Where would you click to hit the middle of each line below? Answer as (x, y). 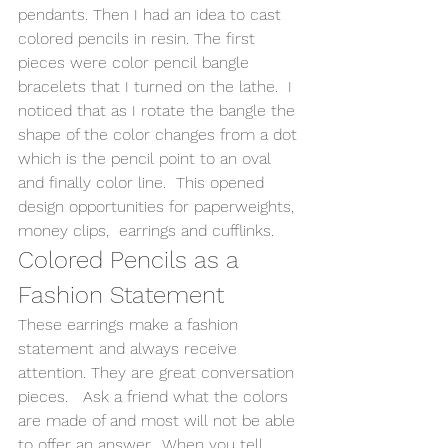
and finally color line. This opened (143, 182)
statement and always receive (130, 348)
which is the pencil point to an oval (147, 158)
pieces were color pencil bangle (136, 62)
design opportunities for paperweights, (158, 206)
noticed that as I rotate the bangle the (159, 110)
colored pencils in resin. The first (139, 38)
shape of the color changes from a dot (160, 134)
